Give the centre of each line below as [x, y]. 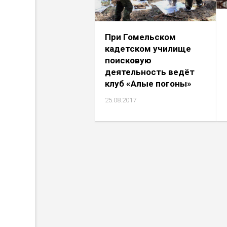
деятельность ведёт [150, 72]
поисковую [128, 61]
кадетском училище [148, 49]
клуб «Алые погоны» [148, 84]
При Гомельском [140, 37]
